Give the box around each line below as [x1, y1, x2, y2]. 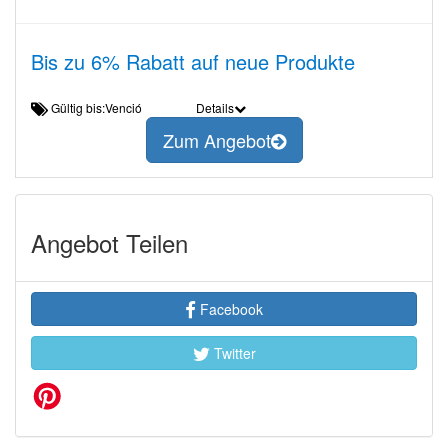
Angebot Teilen [31, 225, 188, 260]
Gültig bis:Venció [48, 99, 157, 116]
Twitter [209, 343, 256, 363]
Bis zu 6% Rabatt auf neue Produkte [31, 47, 355, 76]
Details [195, 99, 234, 116]
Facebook [196, 299, 263, 319]
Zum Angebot [162, 127, 271, 154]
